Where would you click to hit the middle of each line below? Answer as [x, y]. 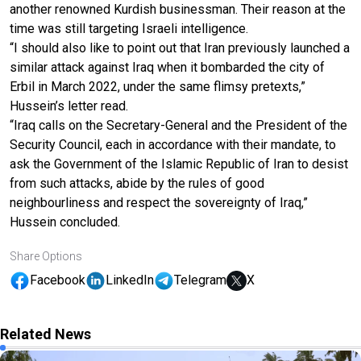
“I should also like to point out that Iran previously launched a [180, 48]
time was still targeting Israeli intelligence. [129, 28]
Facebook [58, 280]
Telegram [200, 280]
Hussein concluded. [65, 222]
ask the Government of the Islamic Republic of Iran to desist [179, 164]
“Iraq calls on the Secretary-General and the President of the [178, 125]
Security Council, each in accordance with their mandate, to [173, 144]
